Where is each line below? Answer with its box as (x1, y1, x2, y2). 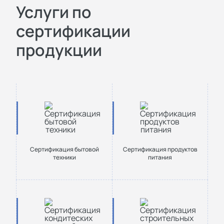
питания (148, 153, 172, 161)
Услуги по (16, 1, 91, 23)
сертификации (16, 20, 130, 42)
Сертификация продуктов (122, 145, 197, 153)
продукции (16, 39, 102, 61)
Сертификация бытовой (29, 145, 99, 153)
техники (52, 153, 76, 161)
